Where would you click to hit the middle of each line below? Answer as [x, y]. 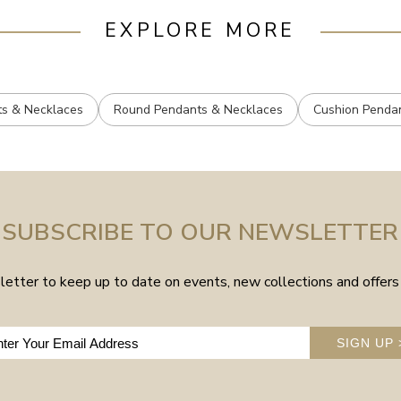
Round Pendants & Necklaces [198, 110]
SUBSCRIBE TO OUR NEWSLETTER [200, 232]
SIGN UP [368, 343]
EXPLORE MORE [200, 31]
